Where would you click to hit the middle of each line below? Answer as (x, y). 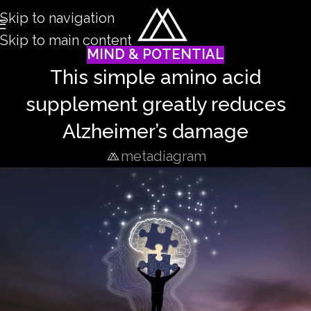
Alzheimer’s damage (155, 131)
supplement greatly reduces (155, 104)
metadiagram (163, 156)
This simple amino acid (155, 77)
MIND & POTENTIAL (155, 54)
